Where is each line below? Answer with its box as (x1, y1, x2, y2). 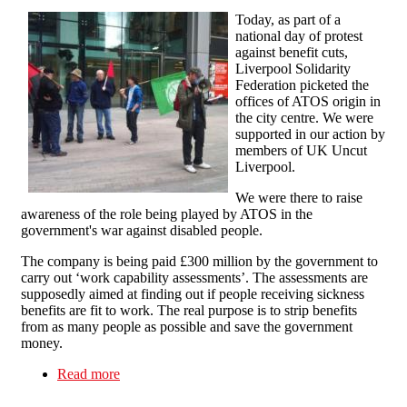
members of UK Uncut (235, 143, 367, 159)
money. (21, 335, 63, 352)
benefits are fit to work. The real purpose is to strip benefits (21, 303, 357, 319)
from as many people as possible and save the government (21, 319, 352, 335)
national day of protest (235, 28, 362, 45)
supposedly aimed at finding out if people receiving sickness (21, 286, 364, 303)
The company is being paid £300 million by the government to (21, 253, 378, 270)
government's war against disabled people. (21, 223, 263, 239)
